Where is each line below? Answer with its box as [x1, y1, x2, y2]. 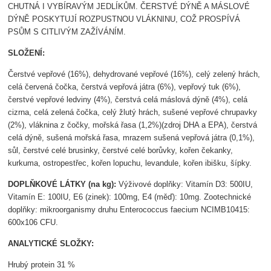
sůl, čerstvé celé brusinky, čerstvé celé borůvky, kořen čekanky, [8, 146, 233, 155]
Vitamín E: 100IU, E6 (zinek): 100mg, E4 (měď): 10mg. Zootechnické [8, 192, 252, 202]
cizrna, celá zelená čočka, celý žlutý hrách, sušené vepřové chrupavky [8, 108, 258, 117]
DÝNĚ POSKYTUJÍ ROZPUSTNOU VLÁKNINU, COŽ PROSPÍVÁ [8, 15, 241, 24]
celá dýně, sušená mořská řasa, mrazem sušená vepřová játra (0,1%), [8, 133, 255, 143]
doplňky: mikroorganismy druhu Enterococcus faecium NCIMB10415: [8, 205, 250, 215]
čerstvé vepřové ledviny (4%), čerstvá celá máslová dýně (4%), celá [8, 95, 248, 105]
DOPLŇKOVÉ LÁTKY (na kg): [8, 180, 117, 189]
